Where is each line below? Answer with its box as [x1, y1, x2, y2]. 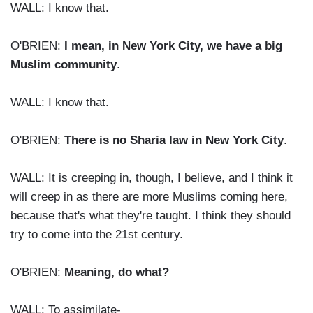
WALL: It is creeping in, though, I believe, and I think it [10, 171, 293, 185]
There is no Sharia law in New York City [64, 133, 284, 147]
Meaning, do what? [64, 265, 169, 279]
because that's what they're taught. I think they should [10, 209, 291, 223]
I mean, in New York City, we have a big [64, 39, 282, 53]
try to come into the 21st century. [10, 228, 183, 242]
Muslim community [10, 58, 117, 72]
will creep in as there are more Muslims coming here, [10, 190, 288, 204]
